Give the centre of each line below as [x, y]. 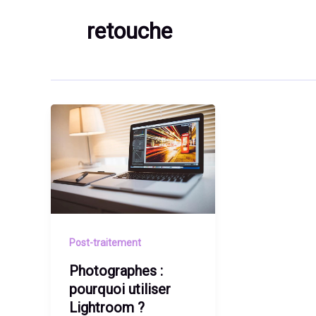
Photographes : [116, 271]
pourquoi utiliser [120, 290]
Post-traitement [105, 242]
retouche [129, 31]
